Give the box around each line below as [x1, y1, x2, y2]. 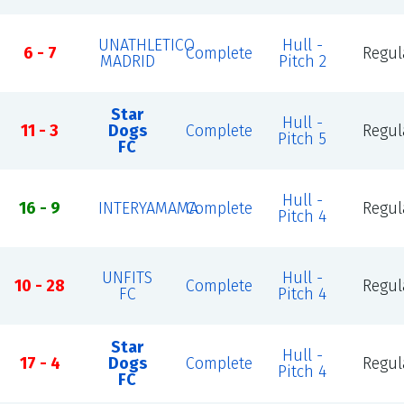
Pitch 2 [278, 51, 326, 71]
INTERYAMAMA [97, 198, 198, 218]
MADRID [99, 51, 155, 71]
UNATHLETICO [97, 35, 195, 55]
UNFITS [102, 268, 153, 288]
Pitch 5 [278, 129, 327, 149]
